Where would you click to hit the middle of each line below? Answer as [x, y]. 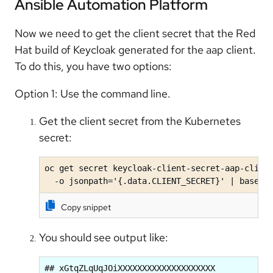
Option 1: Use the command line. [93, 94]
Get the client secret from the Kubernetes [140, 121]
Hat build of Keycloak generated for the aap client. [135, 50]
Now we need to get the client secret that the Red [135, 34]
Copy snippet [86, 207]
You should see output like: [105, 237]
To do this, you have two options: [93, 66]
